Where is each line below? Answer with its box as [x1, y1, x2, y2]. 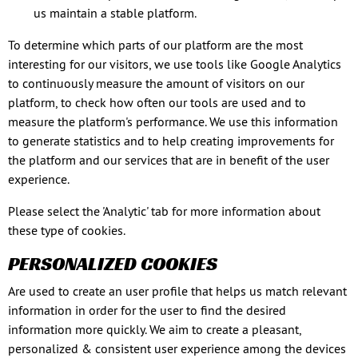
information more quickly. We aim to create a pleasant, [8, 321, 301, 337]
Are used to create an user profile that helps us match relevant [8, 283, 347, 299]
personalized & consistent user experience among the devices [8, 340, 346, 356]
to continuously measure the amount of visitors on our [8, 75, 304, 91]
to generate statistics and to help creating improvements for [8, 133, 334, 149]
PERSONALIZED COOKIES [8, 252, 217, 276]
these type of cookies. [8, 222, 125, 238]
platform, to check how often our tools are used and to [8, 94, 306, 110]
